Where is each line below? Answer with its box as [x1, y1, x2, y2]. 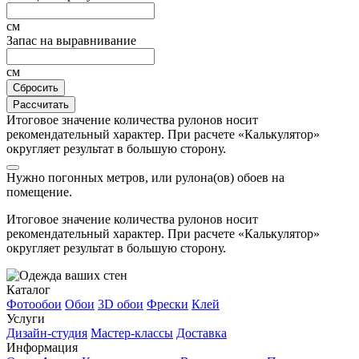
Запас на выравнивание [6, 33, 136, 47]
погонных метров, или [48, 170, 175, 184]
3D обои [98, 296, 143, 311]
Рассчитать [13, 98, 69, 111]
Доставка [176, 325, 227, 340]
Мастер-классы [91, 325, 173, 340]
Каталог [6, 282, 50, 296]
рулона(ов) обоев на [175, 170, 284, 184]
